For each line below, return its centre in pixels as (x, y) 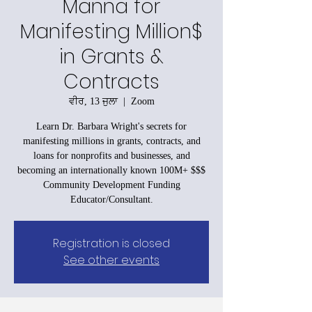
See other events (111, 260)
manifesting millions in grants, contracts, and (111, 141)
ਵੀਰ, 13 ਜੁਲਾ (93, 101)
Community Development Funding (111, 185)
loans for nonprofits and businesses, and (111, 155)
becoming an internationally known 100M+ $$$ (111, 170)
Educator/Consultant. (111, 199)
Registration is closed (111, 243)
